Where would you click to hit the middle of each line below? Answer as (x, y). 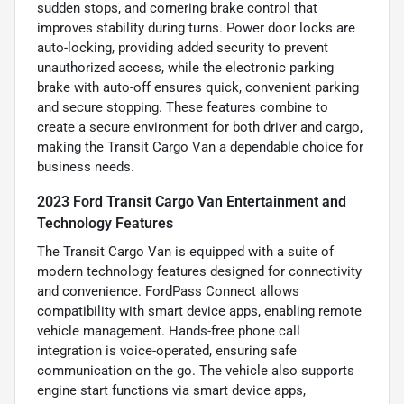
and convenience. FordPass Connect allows (168, 292)
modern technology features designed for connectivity (199, 272)
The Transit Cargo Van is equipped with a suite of (185, 252)
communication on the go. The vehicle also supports (196, 371)
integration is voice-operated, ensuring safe (167, 351)
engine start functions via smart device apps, (171, 391)
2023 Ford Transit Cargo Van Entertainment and (192, 202)
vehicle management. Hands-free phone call (169, 331)
